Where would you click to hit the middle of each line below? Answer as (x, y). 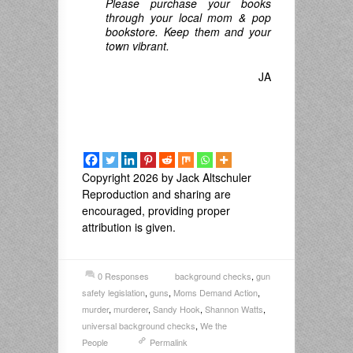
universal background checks (139, 325)
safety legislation (113, 292)
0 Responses (123, 275)
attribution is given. (129, 227)
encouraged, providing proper (156, 210)
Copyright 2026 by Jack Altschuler (167, 177)
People (95, 342)
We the (214, 325)
